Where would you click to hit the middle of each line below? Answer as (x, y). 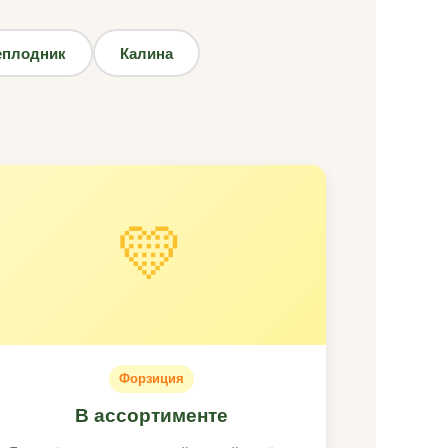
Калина (146, 53)
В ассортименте (151, 415)
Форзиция (151, 378)
